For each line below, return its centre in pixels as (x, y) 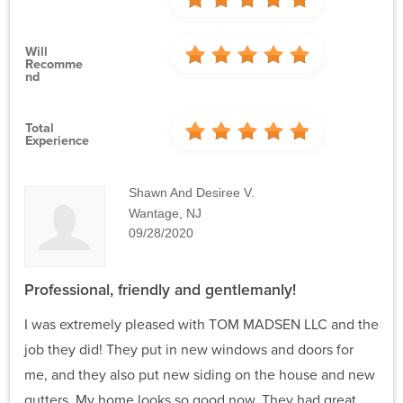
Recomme (54, 64)
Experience (58, 140)
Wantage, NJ (166, 213)
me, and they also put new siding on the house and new (200, 375)
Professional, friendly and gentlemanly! (160, 290)
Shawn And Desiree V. (192, 193)
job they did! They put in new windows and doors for (189, 349)
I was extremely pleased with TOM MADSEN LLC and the (201, 324)
